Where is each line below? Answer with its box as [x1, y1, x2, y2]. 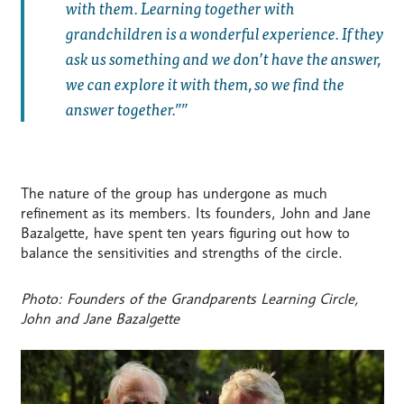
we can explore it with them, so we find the [65, 70, 344, 97]
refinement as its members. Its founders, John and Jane [20, 205, 371, 223]
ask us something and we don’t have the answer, [65, 45, 381, 72]
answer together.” [65, 96, 181, 123]
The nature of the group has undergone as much [20, 185, 327, 203]
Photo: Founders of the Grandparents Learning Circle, [20, 290, 359, 308]
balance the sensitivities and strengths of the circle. [20, 244, 343, 262]
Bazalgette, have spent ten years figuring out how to [20, 225, 350, 243]
